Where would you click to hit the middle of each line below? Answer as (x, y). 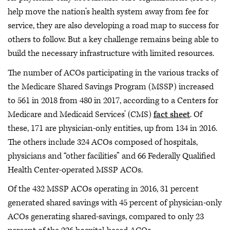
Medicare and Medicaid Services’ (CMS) (81, 114)
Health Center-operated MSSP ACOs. (75, 170)
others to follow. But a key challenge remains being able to (113, 40)
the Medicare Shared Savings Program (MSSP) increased (111, 87)
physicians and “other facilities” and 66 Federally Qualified (111, 156)
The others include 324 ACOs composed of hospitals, (103, 142)
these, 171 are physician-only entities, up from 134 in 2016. (112, 128)
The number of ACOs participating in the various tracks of (113, 73)
